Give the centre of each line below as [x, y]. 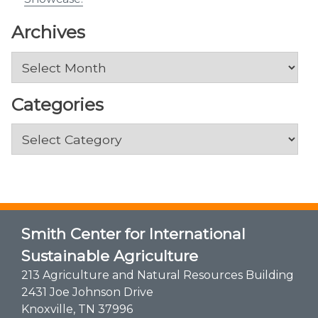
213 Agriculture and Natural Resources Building [157, 275]
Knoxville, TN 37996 [77, 309]
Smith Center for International [133, 234]
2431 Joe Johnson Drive [87, 292]
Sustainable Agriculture [109, 256]
